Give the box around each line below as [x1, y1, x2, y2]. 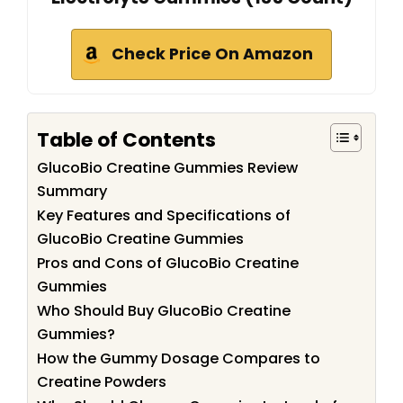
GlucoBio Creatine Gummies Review [37, 157, 298, 179]
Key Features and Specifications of [37, 205, 291, 227]
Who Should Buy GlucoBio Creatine [37, 300, 291, 322]
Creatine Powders [37, 372, 166, 393]
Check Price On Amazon [112, 43, 313, 66]
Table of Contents [37, 125, 216, 154]
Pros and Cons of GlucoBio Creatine [37, 253, 299, 274]
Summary [37, 181, 107, 202]
